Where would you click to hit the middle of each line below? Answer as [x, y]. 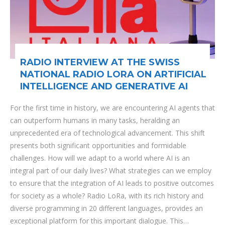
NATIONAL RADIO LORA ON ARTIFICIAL [113, 74]
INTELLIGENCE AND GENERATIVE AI [104, 86]
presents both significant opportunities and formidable [98, 145]
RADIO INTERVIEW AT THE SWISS [100, 62]
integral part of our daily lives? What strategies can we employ [111, 171]
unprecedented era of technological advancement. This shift [107, 133]
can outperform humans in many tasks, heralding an [95, 120]
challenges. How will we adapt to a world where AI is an [100, 158]
